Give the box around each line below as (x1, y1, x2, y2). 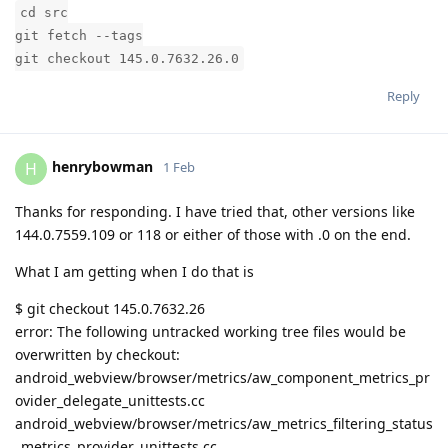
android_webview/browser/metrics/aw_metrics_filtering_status (15, 413, 433, 433)
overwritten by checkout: (15, 344, 180, 364)
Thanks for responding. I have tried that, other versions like (15, 201, 415, 221)
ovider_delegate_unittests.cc (15, 390, 205, 410)
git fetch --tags (15, 27, 143, 43)
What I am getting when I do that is (15, 261, 254, 281)
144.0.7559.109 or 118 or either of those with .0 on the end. (15, 224, 411, 244)
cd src (20, 4, 68, 20)
